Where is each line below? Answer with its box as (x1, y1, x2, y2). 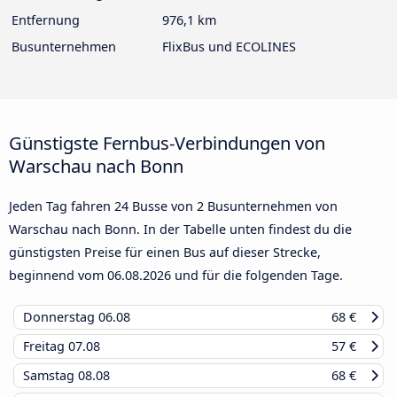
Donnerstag (23, 308, 98, 326)
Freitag (23, 338, 68, 355)
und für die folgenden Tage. (171, 267, 343, 284)
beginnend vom (9, 267, 107, 284)
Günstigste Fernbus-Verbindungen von (9, 130, 325, 156)
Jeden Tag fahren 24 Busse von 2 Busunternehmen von (9, 198, 338, 215)
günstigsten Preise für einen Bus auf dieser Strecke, (9, 244, 321, 261)
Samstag (23, 367, 78, 385)
